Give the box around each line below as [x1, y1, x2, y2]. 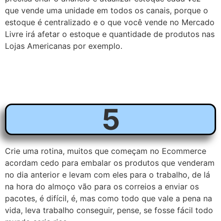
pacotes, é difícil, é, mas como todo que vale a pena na [5, 193, 212, 203]
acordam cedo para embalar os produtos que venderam [5, 157, 215, 168]
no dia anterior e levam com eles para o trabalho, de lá [5, 169, 210, 180]
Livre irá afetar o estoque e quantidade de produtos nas [5, 29, 215, 39]
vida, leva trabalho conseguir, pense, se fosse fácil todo [5, 205, 213, 215]
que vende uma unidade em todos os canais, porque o [5, 5, 208, 16]
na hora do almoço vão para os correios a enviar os [5, 181, 199, 191]
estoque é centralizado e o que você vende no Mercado [5, 17, 215, 28]
